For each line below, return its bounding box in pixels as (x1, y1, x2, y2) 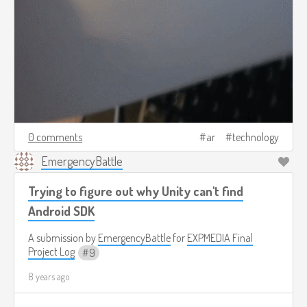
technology (232, 130, 279, 144)
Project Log (28, 244, 75, 258)
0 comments (28, 130, 82, 144)
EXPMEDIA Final (187, 230, 253, 245)
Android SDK (28, 202, 95, 219)
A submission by (28, 230, 98, 245)
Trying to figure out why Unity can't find (28, 182, 243, 199)
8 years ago (28, 270, 70, 282)
